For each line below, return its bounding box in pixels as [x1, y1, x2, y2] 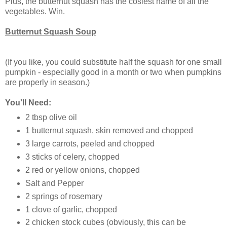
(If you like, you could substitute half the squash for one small [5, 57, 222, 66]
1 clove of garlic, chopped [25, 205, 117, 214]
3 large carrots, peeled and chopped [25, 139, 155, 148]
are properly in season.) [5, 78, 90, 87]
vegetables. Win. [5, 7, 65, 16]
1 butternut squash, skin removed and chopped [25, 126, 193, 135]
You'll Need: [5, 98, 51, 107]
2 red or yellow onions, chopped [25, 165, 140, 174]
